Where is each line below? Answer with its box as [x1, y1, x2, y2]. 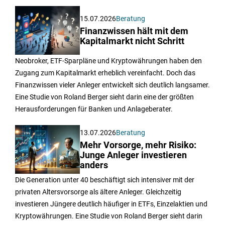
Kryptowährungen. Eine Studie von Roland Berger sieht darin [15, 212, 202, 220]
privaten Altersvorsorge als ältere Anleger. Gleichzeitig [15, 188, 181, 196]
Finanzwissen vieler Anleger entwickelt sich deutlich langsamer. [15, 81, 210, 89]
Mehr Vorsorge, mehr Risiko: [80, 140, 197, 151]
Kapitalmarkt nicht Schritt [80, 36, 185, 47]
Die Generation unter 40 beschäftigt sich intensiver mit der [15, 176, 194, 184]
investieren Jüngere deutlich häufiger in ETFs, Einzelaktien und [15, 200, 207, 208]
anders [80, 160, 108, 171]
